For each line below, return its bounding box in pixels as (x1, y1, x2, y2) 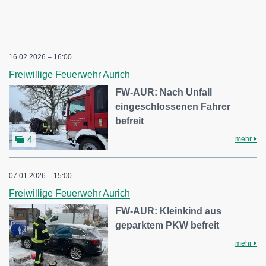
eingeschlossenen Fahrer (115, 101, 231, 112)
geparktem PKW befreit (115, 220, 220, 231)
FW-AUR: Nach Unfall (115, 87, 213, 97)
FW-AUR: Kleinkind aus (115, 206, 222, 217)
